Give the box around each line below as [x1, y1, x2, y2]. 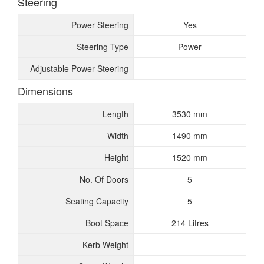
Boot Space [85, 217, 128, 229]
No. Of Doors [80, 173, 128, 185]
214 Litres [171, 217, 209, 229]
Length [103, 108, 128, 120]
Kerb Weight [82, 239, 128, 250]
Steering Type [77, 41, 128, 52]
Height [104, 151, 128, 163]
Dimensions [18, 83, 73, 98]
